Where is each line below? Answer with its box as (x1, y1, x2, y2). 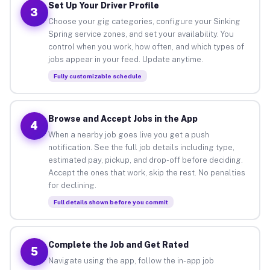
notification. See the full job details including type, (48, 142, 234, 152)
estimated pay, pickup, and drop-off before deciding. (48, 155, 243, 165)
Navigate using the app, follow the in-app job (48, 256, 214, 265)
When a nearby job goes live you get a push (48, 130, 209, 139)
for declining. (48, 180, 96, 190)
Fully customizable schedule (53, 72, 142, 80)
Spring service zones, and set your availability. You (48, 29, 234, 39)
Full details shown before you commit (53, 198, 168, 206)
